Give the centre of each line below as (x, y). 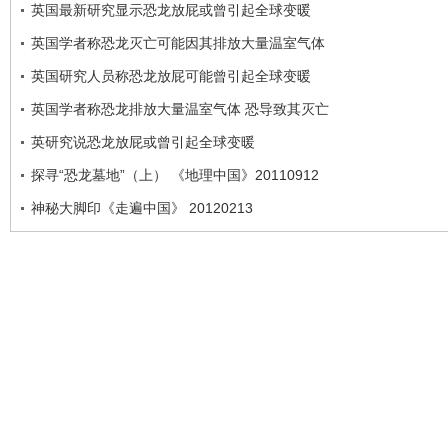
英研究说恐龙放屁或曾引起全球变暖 (143, 141)
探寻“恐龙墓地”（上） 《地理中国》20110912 (175, 174)
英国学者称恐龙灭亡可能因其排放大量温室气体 (178, 42)
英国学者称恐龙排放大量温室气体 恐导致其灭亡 (180, 108)
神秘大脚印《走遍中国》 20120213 (142, 207)
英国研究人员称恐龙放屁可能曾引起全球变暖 (171, 75)
